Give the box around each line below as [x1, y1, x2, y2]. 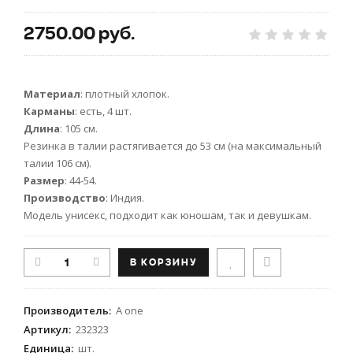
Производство [24, 191, 106, 206]
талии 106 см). [24, 156, 91, 171]
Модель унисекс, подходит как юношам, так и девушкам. [24, 208, 311, 223]
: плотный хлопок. [80, 87, 169, 102]
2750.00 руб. [24, 24, 135, 45]
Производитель [24, 303, 109, 318]
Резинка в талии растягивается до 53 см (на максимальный [24, 139, 321, 154]
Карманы [24, 104, 75, 119]
